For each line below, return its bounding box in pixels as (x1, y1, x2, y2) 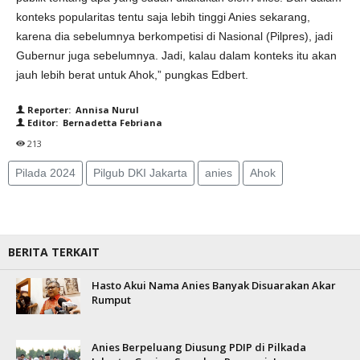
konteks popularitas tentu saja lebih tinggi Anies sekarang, (16, 10, 310, 23)
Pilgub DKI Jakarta (93, 166, 187, 179)
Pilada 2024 (15, 166, 76, 179)
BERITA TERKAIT (8, 244, 100, 260)
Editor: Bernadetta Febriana (25, 117, 162, 129)
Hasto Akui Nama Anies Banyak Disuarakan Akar (92, 278, 336, 292)
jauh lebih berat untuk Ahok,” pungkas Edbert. (16, 68, 248, 81)
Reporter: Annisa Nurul (25, 104, 139, 116)
